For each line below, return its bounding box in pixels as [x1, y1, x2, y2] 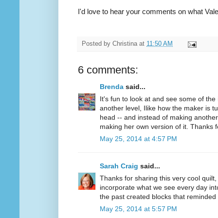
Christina [112, 40, 137, 48]
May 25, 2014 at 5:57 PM [100, 205, 177, 213]
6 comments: [78, 64, 138, 76]
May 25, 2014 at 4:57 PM [100, 135, 177, 143]
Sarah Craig [100, 162, 138, 170]
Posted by [82, 40, 112, 48]
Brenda [100, 83, 124, 91]
